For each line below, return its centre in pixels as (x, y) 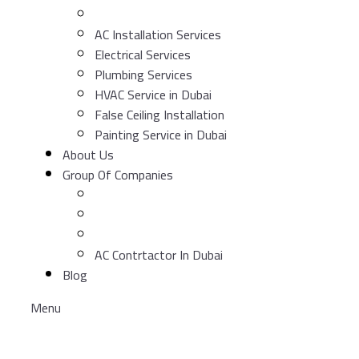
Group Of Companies (118, 174)
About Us (88, 154)
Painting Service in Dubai (161, 134)
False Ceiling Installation (159, 114)
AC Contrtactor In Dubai (159, 254)
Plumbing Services (143, 74)
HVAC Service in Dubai (153, 94)
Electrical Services (143, 54)
